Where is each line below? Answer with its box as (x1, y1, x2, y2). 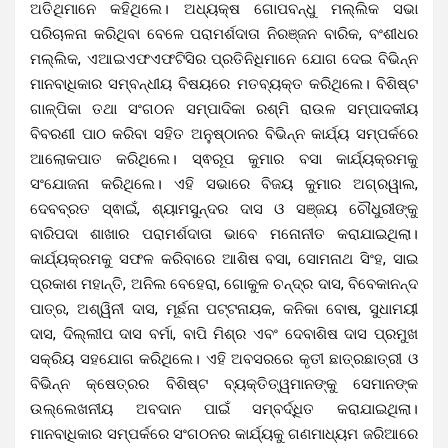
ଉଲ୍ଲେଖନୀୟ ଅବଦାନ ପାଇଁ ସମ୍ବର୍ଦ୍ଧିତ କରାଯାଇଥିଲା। (30, 399, 418, 418)
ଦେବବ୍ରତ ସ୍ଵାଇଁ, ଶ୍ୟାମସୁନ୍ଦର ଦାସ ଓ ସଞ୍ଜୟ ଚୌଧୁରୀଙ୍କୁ (30, 199, 418, 218)
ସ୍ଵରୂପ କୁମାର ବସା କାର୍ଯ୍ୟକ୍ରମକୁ (191, 149, 419, 168)
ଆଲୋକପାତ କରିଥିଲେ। (30, 149, 192, 168)
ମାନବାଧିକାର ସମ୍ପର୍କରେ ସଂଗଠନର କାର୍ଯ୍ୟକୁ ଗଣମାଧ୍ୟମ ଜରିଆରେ (30, 424, 418, 443)
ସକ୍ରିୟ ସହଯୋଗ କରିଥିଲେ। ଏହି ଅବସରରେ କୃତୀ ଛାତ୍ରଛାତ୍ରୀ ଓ (30, 349, 418, 368)
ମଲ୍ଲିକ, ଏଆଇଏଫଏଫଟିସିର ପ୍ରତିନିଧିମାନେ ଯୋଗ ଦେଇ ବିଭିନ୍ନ (30, 49, 418, 68)
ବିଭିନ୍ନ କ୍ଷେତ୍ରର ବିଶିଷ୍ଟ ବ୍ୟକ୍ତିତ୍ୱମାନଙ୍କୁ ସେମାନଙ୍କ (30, 374, 418, 393)
